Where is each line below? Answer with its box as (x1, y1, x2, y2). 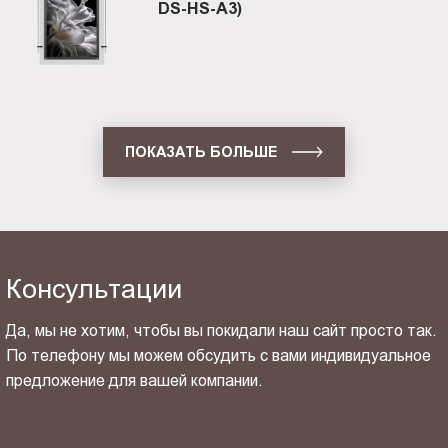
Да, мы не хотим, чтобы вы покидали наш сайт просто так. (6, 322, 438, 340)
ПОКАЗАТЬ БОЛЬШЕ (125, 143, 278, 160)
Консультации (6, 274, 183, 305)
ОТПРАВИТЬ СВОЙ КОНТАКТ (60, 386, 277, 403)
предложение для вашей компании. (6, 372, 264, 390)
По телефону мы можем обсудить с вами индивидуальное (6, 347, 432, 365)
